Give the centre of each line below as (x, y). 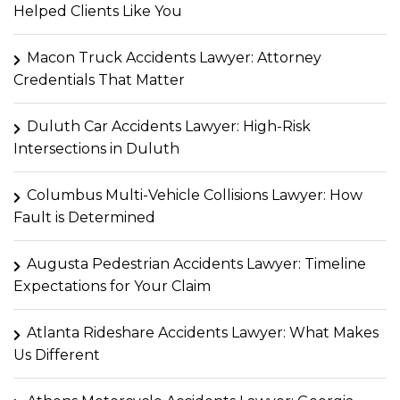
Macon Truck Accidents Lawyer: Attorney (174, 57)
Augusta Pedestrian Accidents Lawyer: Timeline (196, 263)
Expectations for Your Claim (112, 286)
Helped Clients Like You (98, 11)
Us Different (57, 354)
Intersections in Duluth (96, 148)
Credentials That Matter (99, 79)
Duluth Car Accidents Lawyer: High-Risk (169, 126)
